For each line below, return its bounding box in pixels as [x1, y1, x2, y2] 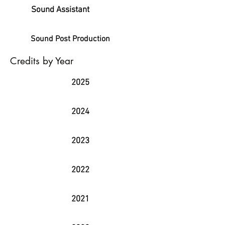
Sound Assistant [31, 5, 89, 15]
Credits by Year [10, 55, 73, 67]
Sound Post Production [31, 34, 110, 44]
